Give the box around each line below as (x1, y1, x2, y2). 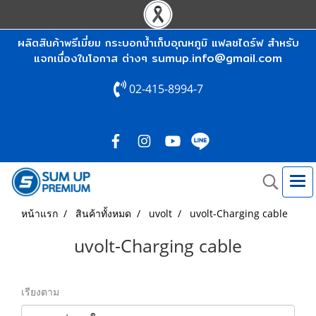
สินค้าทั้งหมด (75, 207, 131, 220)
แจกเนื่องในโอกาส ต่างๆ (34, 50, 147, 66)
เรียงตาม (21, 285, 68, 298)
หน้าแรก (21, 207, 58, 220)
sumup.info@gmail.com (152, 49, 282, 67)
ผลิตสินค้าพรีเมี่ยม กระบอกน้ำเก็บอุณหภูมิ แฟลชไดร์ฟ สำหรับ (17, 35, 299, 51)
